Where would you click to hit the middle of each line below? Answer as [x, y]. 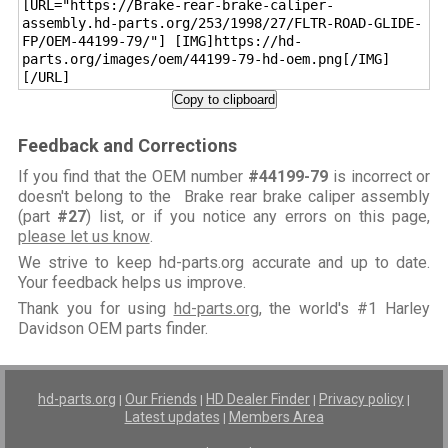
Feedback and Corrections [127, 146]
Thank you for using [95, 309]
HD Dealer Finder [258, 399]
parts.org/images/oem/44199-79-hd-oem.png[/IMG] [205, 59]
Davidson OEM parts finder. [112, 329]
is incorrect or [379, 177]
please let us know [83, 237]
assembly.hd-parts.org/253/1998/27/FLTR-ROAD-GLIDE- [221, 23]
